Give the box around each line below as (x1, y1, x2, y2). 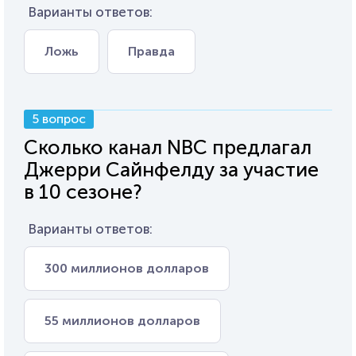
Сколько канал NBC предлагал (24, 135, 311, 160)
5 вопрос (32, 111, 86, 126)
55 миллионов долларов (44, 313, 200, 328)
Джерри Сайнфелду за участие (24, 157, 319, 182)
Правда (128, 44, 175, 59)
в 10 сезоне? (24, 180, 142, 204)
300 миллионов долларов (44, 261, 209, 276)
